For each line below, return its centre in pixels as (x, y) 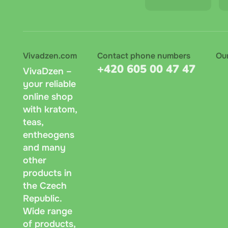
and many (44, 148)
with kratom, (50, 109)
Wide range (48, 211)
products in (47, 173)
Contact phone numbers (144, 56)
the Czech (45, 186)
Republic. (42, 198)
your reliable (49, 84)
